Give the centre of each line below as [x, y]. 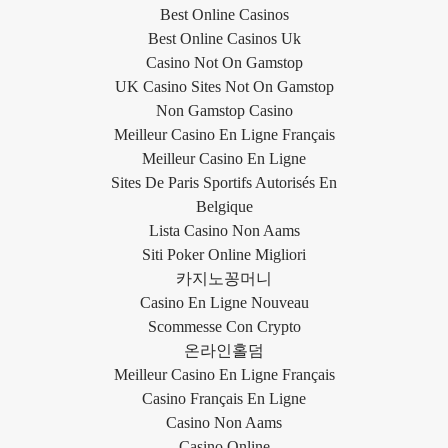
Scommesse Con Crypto [224, 326]
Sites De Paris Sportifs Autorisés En [224, 182]
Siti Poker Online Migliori [224, 254]
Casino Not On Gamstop [224, 62]
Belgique [224, 206]
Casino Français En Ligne [224, 398]
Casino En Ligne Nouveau [224, 302]
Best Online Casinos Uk [224, 38]
